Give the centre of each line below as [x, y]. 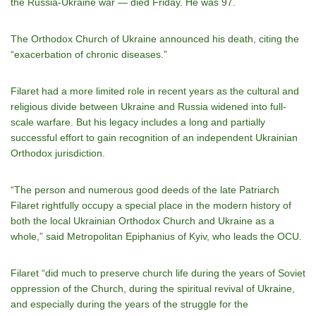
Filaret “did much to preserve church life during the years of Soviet [158, 273]
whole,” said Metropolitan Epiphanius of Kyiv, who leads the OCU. [156, 236]
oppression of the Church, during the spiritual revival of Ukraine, [153, 288]
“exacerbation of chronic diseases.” [89, 54]
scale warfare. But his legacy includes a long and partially [138, 122]
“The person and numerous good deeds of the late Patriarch [145, 190]
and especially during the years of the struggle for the [129, 304]
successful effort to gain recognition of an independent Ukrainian [154, 138]
